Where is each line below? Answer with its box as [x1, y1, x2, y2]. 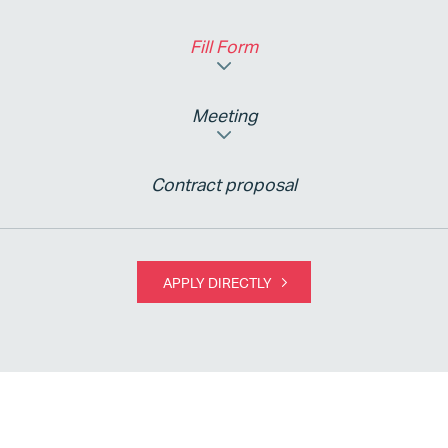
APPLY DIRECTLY [162, 273, 272, 291]
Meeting [191, 105, 257, 127]
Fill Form [190, 36, 258, 58]
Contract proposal [151, 174, 297, 196]
